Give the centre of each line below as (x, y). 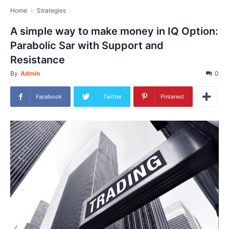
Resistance (38, 60)
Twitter (112, 97)
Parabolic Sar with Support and (87, 45)
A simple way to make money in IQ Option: (114, 31)
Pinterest (172, 97)
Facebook (49, 97)
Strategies (51, 10)
